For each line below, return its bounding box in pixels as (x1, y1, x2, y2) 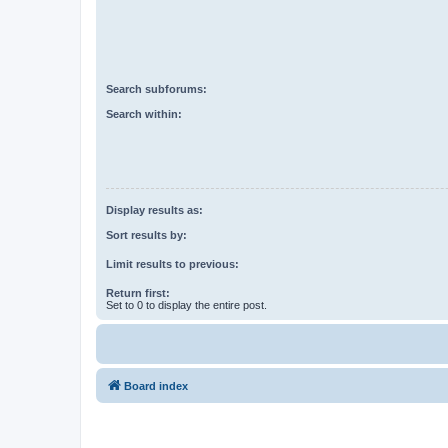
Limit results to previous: (106, 257, 239, 270)
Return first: (106, 286, 170, 299)
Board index (124, 379, 188, 392)
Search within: (106, 107, 182, 120)
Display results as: (106, 204, 203, 217)
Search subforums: (106, 83, 207, 96)
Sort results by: (106, 228, 187, 241)
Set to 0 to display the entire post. (106, 298, 267, 311)
